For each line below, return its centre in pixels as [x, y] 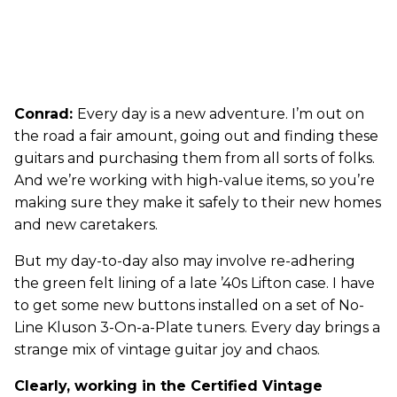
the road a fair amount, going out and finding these [196, 136]
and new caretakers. [86, 225]
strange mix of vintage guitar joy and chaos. [167, 350]
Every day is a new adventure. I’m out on [221, 114]
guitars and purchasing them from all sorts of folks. [195, 159]
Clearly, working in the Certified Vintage [168, 386]
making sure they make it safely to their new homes [198, 203]
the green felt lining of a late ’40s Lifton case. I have [195, 284]
